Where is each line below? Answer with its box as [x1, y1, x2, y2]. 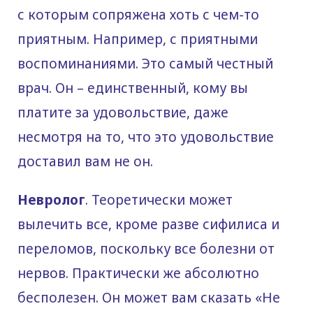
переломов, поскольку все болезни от [17, 240, 275, 259]
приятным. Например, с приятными [17, 30, 258, 49]
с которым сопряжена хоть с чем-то [17, 6, 259, 24]
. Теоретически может [85, 191, 233, 210]
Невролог [17, 191, 85, 210]
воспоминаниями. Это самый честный [17, 54, 273, 73]
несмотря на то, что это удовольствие [17, 128, 274, 147]
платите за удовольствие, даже [17, 103, 228, 122]
